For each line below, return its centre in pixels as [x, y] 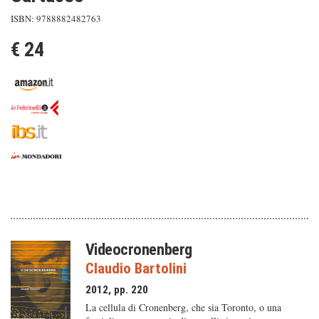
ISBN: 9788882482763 [56, 19]
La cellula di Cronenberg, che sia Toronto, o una [183, 307]
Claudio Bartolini [136, 268]
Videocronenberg [138, 249]
